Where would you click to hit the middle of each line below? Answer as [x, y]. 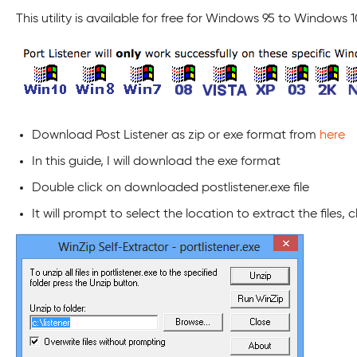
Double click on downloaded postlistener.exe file [171, 188]
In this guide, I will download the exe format [156, 162]
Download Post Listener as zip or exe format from [176, 135]
